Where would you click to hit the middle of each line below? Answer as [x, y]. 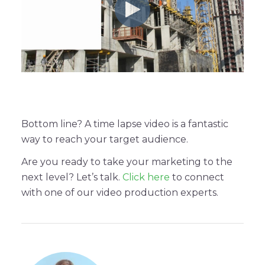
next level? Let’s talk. [72, 177]
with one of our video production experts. [120, 193]
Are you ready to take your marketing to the [127, 162]
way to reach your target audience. [105, 140]
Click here [146, 177]
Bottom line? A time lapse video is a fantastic [125, 124]
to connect [197, 177]
